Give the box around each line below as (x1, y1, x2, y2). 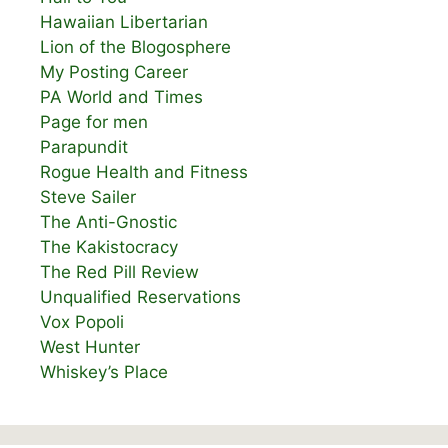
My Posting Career (40, 62, 188, 83)
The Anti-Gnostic (40, 212, 177, 233)
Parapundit (40, 137, 128, 158)
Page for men (40, 112, 148, 133)
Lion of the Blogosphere (40, 37, 231, 58)
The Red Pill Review (40, 262, 199, 283)
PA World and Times (40, 87, 203, 108)
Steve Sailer (40, 187, 136, 208)
